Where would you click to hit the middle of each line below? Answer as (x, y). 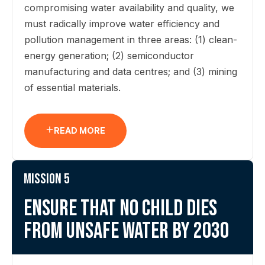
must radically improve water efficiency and (122, 24)
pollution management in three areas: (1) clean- (131, 40)
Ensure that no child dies (120, 209)
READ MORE (80, 130)
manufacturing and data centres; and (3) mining (131, 72)
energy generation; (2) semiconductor (109, 56)
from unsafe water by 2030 (126, 231)
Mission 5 (47, 179)
